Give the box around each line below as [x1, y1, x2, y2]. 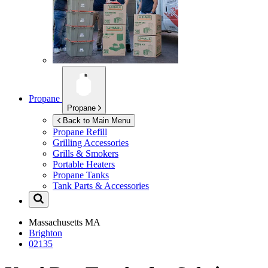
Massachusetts [29, 217, 85, 228]
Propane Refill [53, 127, 107, 138]
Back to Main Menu [63, 116, 130, 126]
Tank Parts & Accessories [53, 181, 149, 191]
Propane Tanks [53, 170, 109, 181]
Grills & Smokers [53, 148, 118, 159]
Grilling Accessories [53, 138, 129, 148]
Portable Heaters [53, 159, 115, 170]
